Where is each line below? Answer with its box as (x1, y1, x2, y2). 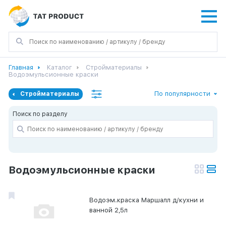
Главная (9, 64, 33, 71)
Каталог (47, 64, 72, 71)
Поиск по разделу (13, 110, 68, 118)
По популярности (154, 90, 210, 97)
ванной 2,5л (89, 206, 128, 214)
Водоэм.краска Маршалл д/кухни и (89, 196, 204, 204)
